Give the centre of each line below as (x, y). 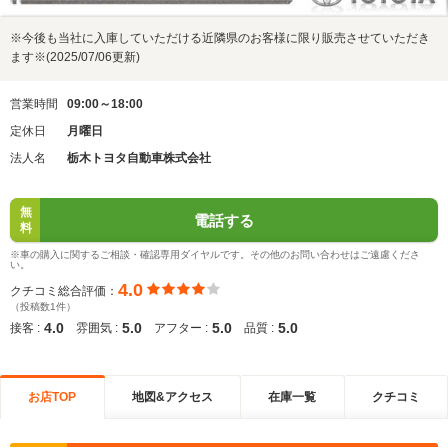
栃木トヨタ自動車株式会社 (139, 158)
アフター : (181, 328)
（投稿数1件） (43, 306)
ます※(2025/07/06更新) (75, 57)
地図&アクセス (172, 396)
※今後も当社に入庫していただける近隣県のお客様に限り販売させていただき (220, 38)
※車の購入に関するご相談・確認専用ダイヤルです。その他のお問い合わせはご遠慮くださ (215, 254)
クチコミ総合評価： (64, 290)
